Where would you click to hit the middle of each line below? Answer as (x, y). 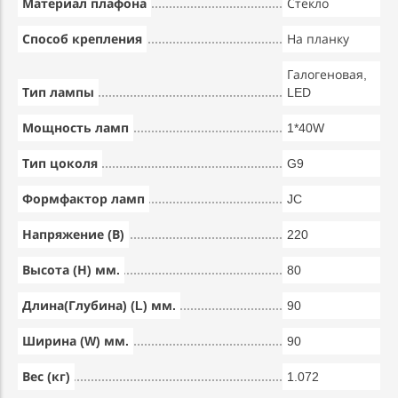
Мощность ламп (76, 128)
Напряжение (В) (73, 235)
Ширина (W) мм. (76, 341)
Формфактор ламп (84, 199)
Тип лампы (58, 92)
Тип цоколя (60, 163)
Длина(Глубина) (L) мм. (99, 306)
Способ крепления (82, 39)
